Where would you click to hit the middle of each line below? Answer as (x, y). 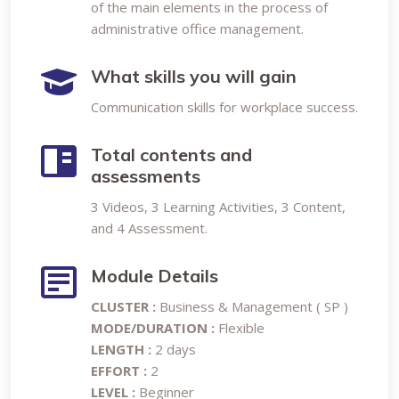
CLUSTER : (125, 306)
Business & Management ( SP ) (254, 306)
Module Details (155, 276)
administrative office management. (197, 28)
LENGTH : (121, 349)
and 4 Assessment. (149, 228)
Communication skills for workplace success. (224, 107)
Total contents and (171, 155)
